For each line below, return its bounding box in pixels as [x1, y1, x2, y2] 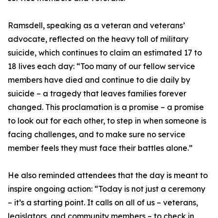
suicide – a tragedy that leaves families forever [8, 89, 186, 99]
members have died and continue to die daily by [8, 75, 190, 85]
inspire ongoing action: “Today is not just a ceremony [8, 184, 205, 194]
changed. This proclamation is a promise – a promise [8, 102, 204, 112]
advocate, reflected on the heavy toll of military [8, 34, 188, 44]
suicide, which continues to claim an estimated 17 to [8, 48, 202, 58]
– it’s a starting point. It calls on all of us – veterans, [8, 198, 198, 208]
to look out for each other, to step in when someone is [8, 116, 206, 126]
